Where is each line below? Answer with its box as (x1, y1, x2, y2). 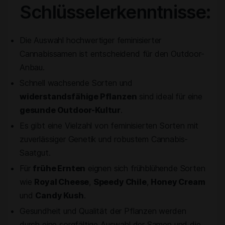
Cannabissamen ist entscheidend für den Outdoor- (20, 49, 204, 59)
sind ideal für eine (137, 91, 202, 101)
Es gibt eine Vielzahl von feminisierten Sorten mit (20, 121, 199, 131)
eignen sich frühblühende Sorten (85, 163, 205, 173)
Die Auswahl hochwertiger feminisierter (20, 35, 162, 45)
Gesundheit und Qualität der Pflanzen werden (20, 206, 186, 216)
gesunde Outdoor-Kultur (20, 105, 121, 115)
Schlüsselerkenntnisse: (20, 1, 211, 23)
